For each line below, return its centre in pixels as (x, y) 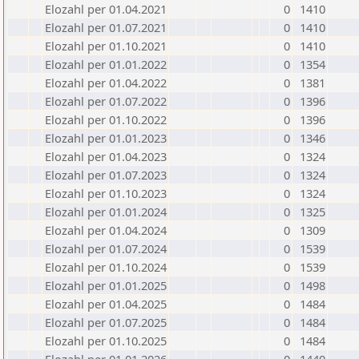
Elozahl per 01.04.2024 (106, 230)
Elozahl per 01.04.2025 (106, 304)
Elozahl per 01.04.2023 (106, 156)
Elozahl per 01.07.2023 (106, 175)
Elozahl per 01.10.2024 (106, 267)
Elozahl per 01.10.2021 (106, 46)
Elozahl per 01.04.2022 (106, 83)
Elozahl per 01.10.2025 (106, 341)
